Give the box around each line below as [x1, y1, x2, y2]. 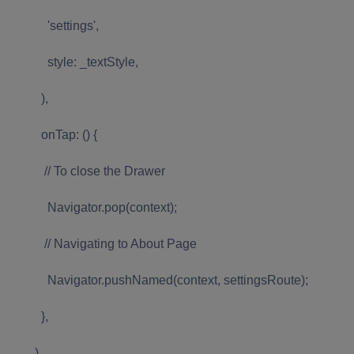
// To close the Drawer [9, 164, 165, 178]
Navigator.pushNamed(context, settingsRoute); [9, 273, 308, 287]
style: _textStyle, [9, 55, 138, 69]
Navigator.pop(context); [9, 200, 177, 214]
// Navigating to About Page [9, 236, 197, 250]
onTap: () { [9, 127, 97, 141]
